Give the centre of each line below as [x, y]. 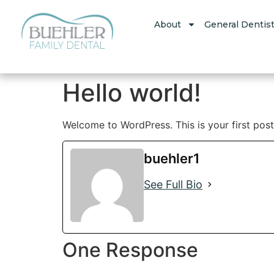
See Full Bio [173, 185]
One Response [130, 250]
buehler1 [172, 159]
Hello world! [132, 93]
